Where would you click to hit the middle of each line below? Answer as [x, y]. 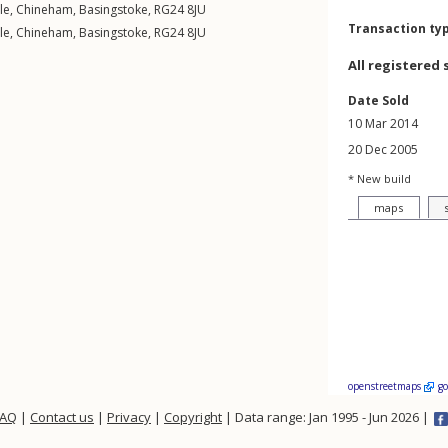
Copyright [193, 417]
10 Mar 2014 [383, 123]
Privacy [129, 417]
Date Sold [378, 100]
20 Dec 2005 [383, 149]
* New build [379, 178]
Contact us [62, 417]
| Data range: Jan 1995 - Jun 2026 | [327, 417]
